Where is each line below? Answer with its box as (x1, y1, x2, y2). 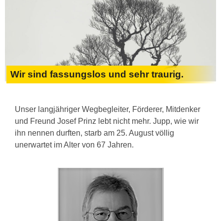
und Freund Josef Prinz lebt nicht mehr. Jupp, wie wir (15, 117, 199, 126)
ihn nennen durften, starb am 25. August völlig (15, 129, 174, 138)
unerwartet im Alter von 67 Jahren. (15, 141, 134, 149)
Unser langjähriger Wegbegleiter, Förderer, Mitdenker (15, 105, 200, 114)
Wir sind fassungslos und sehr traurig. (10, 69, 184, 80)
